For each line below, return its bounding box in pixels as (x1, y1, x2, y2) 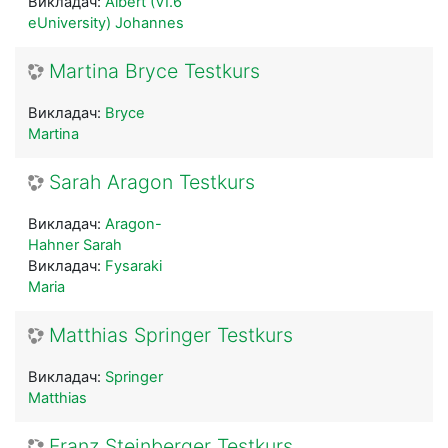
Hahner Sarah (28, 235, 122, 254)
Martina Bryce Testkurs (49, 58, 260, 83)
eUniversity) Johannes (28, 13, 184, 32)
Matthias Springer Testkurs (49, 322, 293, 347)
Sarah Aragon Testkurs (49, 169, 255, 194)
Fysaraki (105, 256, 162, 275)
